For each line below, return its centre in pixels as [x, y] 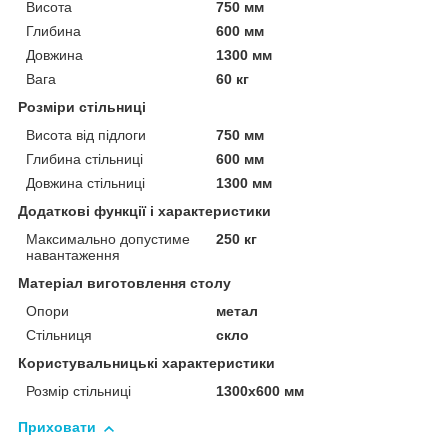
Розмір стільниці [78, 391]
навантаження [73, 255]
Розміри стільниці [82, 107]
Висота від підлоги [86, 135]
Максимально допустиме [108, 239]
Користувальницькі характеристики [146, 363]
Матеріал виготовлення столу [124, 283]
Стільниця [59, 335]
